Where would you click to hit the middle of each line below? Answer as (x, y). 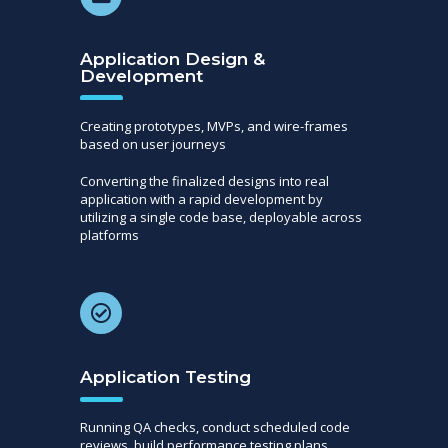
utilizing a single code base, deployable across (221, 216)
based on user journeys (153, 143)
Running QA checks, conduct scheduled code (215, 427)
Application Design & (172, 58)
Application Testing (165, 377)
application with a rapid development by (201, 198)
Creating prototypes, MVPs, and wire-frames (214, 125)
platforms (109, 234)
